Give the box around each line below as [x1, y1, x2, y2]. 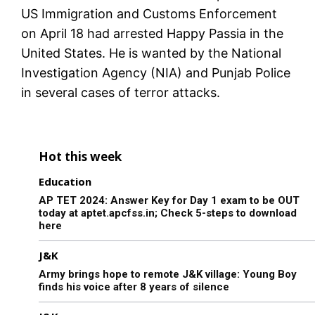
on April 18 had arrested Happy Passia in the [21, 26, 283, 41]
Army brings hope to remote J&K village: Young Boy [39, 268, 297, 281]
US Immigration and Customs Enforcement [21, 6, 277, 22]
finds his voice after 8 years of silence [39, 281, 229, 294]
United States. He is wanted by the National [21, 46, 281, 61]
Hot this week [39, 148, 122, 165]
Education [39, 174, 91, 189]
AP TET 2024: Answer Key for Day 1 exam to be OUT [39, 194, 300, 207]
